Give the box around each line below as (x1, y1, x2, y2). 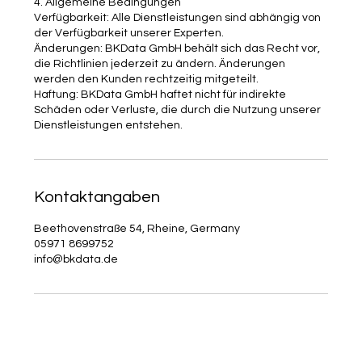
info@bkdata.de (34, 253, 119, 265)
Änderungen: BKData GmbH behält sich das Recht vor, (34, 42, 321, 54)
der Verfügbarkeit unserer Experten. (34, 27, 225, 39)
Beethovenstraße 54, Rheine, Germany (34, 222, 241, 234)
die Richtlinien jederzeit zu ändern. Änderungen (34, 57, 286, 69)
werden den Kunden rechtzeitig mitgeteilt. (34, 73, 259, 85)
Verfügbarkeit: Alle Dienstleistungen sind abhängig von (34, 11, 322, 23)
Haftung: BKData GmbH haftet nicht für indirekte (34, 88, 287, 100)
